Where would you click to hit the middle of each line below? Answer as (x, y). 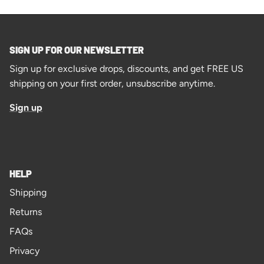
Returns (26, 212)
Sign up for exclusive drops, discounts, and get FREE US (126, 69)
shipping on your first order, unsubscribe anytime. (112, 84)
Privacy (24, 251)
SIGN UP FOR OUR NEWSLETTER (77, 50)
